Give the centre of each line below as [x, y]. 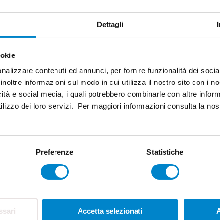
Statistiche [165, 152]
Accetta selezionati [110, 211]
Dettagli [110, 25]
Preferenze [55, 152]
